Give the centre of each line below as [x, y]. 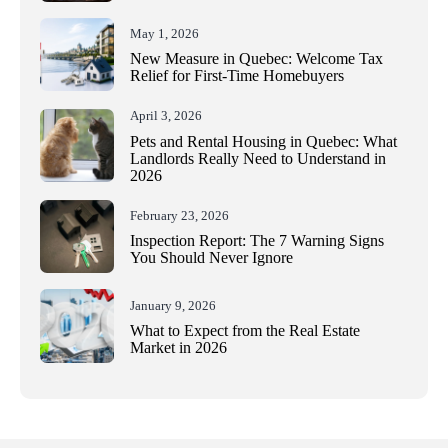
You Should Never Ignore [211, 258]
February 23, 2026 [179, 215]
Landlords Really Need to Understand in [257, 158]
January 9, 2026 [172, 305]
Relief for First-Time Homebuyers [236, 76]
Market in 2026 [178, 347]
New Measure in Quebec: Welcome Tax [256, 59]
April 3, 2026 [165, 116]
